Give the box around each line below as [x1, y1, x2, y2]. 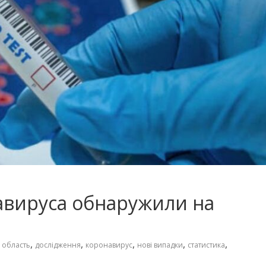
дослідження [35, 240, 81, 250]
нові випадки [137, 240, 183, 250]
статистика [188, 240, 225, 250]
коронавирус [85, 240, 132, 250]
